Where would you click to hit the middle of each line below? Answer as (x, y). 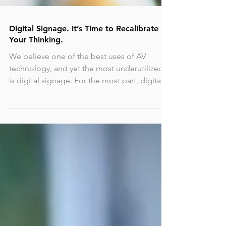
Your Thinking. (36, 123)
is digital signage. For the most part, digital (86, 164)
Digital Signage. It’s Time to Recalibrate (84, 112)
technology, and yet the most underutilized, (87, 152)
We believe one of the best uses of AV (77, 139)
